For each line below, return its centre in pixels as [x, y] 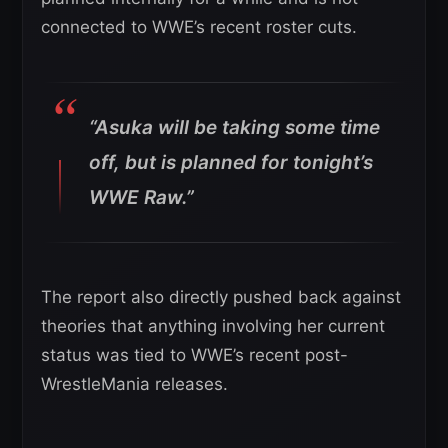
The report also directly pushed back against [221, 297]
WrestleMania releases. [134, 384]
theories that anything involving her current [213, 326]
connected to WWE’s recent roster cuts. [199, 27]
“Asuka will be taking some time [234, 128]
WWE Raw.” [141, 198]
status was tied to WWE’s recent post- [194, 355]
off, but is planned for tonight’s [231, 163]
